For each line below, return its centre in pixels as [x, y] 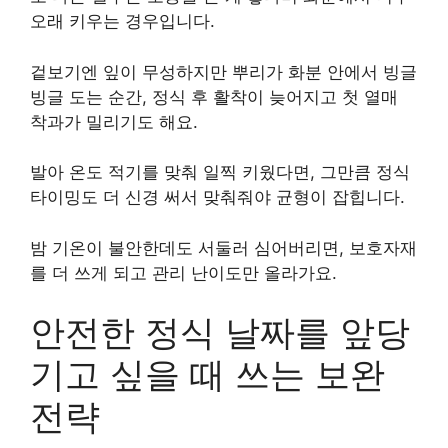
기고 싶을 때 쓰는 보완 [207, 374]
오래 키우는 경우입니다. [122, 21]
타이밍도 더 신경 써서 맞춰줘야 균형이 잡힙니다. [217, 197]
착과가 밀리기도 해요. [114, 121]
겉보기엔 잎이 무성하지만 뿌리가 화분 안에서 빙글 [223, 71]
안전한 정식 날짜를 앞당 [220, 332]
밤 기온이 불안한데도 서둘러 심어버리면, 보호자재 [223, 247]
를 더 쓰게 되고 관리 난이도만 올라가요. [183, 272]
